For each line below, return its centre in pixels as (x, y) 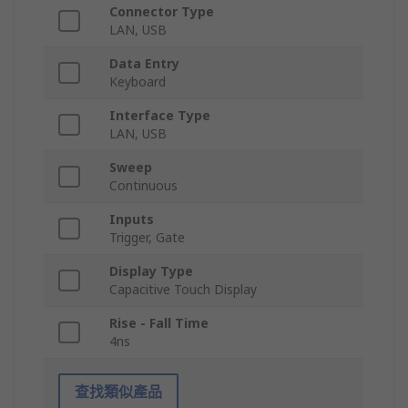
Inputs (132, 219)
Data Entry (144, 64)
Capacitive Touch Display (183, 290)
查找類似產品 (118, 392)
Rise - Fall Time (159, 323)
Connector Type (162, 12)
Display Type (151, 271)
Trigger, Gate (147, 238)
